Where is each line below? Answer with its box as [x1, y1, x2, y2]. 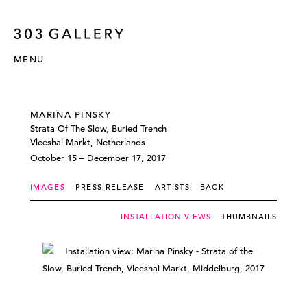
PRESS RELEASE [75, 182, 145, 192]
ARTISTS [154, 182, 190, 192]
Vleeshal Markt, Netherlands [30, 136, 145, 148]
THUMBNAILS [221, 212, 277, 221]
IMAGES [30, 182, 65, 192]
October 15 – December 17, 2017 [30, 152, 166, 164]
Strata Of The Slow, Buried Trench [30, 123, 167, 134]
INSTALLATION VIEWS [121, 212, 211, 221]
